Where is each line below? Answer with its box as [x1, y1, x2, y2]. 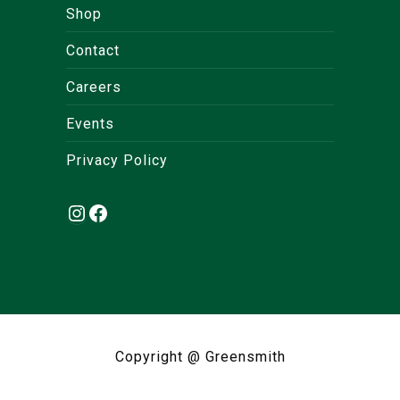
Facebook [108, 189, 208, 214]
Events [66, 114, 114, 132]
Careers [66, 78, 121, 96]
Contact [66, 41, 120, 59]
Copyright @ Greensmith [114, 347, 286, 365]
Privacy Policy [66, 151, 168, 169]
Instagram [87, 188, 194, 214]
